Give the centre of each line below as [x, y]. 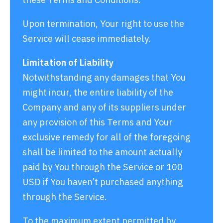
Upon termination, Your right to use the [103, 23]
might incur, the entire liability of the [98, 92]
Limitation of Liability [68, 62]
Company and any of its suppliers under [104, 107]
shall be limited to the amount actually [102, 152]
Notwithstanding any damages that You [104, 77]
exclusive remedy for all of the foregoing [107, 137]
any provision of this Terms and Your [98, 122]
